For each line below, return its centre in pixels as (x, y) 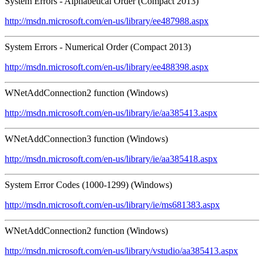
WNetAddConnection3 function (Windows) (86, 138)
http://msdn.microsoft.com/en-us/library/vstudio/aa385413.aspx (121, 250)
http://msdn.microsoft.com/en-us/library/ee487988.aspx (107, 21)
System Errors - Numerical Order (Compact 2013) (98, 47)
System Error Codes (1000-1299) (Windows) (88, 184)
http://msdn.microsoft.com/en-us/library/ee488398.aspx (107, 67)
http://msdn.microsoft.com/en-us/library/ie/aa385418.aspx (111, 159)
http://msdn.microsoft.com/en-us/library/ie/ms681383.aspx (112, 204)
